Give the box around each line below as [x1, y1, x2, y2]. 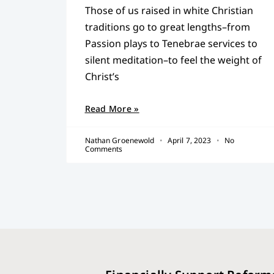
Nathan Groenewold [84, 135, 157, 146]
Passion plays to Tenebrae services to [84, 36, 257, 50]
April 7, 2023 [165, 135, 213, 146]
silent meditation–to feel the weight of [84, 53, 262, 67]
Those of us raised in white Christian [84, 3, 253, 17]
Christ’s [84, 69, 119, 83]
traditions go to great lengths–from [84, 20, 250, 34]
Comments [84, 143, 123, 154]
